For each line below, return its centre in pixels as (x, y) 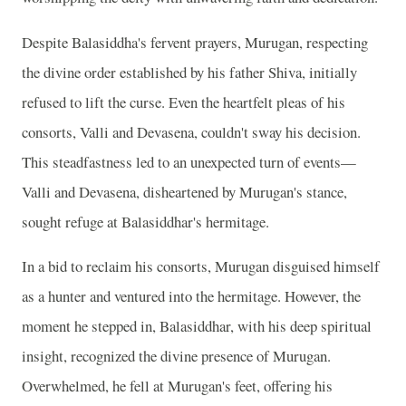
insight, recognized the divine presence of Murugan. (176, 356)
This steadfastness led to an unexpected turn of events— (189, 161)
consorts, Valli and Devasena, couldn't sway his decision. (191, 131)
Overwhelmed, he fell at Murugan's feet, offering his (177, 386)
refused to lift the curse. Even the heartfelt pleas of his (184, 101)
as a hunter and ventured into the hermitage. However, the (191, 296)
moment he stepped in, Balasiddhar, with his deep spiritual (197, 326)
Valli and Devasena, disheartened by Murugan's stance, (184, 191)
